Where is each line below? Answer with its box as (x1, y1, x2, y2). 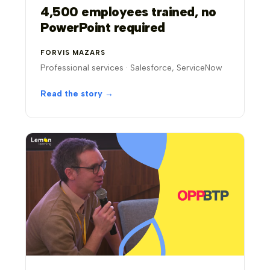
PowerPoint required (40, 19, 165, 36)
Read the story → (40, 88, 114, 99)
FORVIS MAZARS (40, 48, 106, 57)
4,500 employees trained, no (40, 3, 216, 20)
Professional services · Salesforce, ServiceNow (40, 62, 223, 73)
